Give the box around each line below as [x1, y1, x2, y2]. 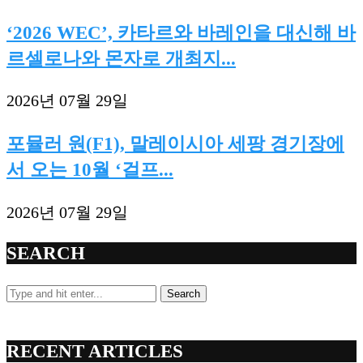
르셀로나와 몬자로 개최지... [6, 47, 236, 69]
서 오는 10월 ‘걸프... [6, 159, 173, 181]
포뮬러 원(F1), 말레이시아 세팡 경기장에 [6, 133, 344, 155]
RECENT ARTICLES [6, 340, 183, 361]
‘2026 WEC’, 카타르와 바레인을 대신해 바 [6, 21, 356, 43]
